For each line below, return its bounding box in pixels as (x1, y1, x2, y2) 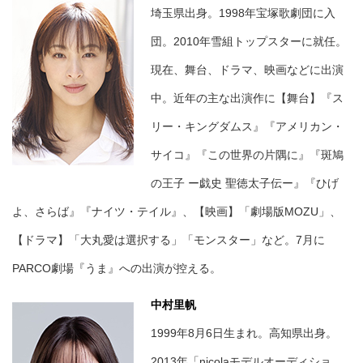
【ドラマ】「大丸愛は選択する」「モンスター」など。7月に (12, 233, 325, 247)
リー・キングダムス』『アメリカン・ (151, 120, 344, 134)
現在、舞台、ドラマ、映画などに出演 (151, 63, 344, 77)
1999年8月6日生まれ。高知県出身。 (151, 327, 337, 340)
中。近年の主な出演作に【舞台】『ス (151, 92, 344, 105)
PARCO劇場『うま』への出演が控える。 (12, 262, 221, 275)
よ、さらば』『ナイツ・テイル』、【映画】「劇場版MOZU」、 (12, 205, 341, 219)
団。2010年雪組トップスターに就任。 (151, 35, 347, 49)
